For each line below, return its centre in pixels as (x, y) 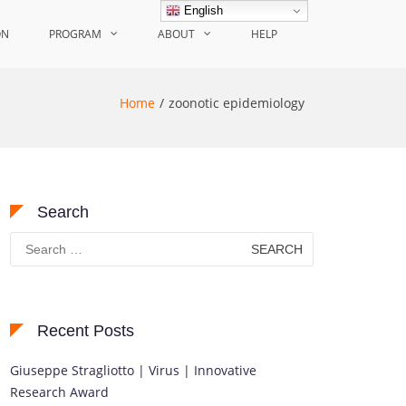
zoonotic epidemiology (237, 103)
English (202, 10)
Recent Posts (86, 331)
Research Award (59, 392)
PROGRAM (75, 34)
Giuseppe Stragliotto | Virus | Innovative (133, 370)
